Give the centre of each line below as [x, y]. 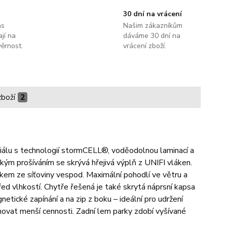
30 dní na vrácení [152, 14]
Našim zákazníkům [153, 26]
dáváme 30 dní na [152, 36]
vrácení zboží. [144, 46]
